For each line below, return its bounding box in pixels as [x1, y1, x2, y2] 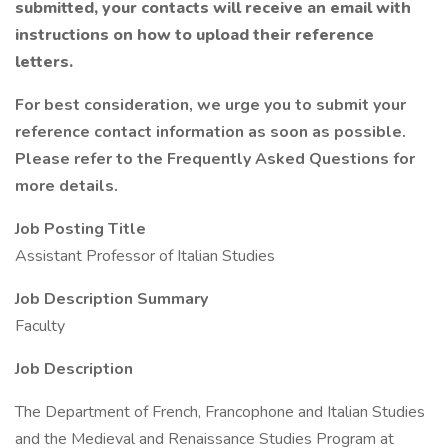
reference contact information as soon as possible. [15, 121, 406, 143]
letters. [15, 51, 73, 73]
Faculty [15, 315, 65, 337]
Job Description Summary [15, 288, 208, 310]
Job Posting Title [15, 218, 146, 240]
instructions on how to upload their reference [15, 24, 374, 46]
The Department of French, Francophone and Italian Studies [15, 401, 425, 423]
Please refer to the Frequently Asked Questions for [15, 148, 415, 170]
